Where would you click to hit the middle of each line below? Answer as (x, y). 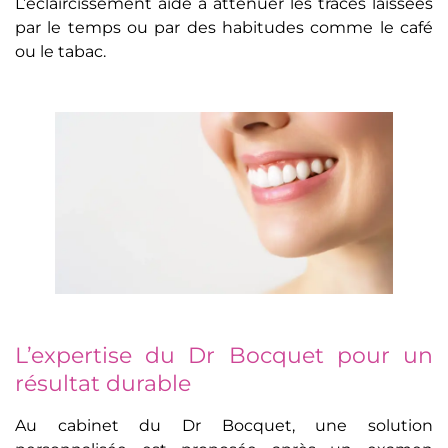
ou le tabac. (60, 51)
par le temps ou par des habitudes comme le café (224, 27)
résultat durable (103, 384)
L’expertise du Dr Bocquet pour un (224, 356)
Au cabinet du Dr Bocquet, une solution (224, 426)
